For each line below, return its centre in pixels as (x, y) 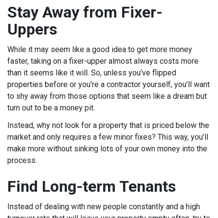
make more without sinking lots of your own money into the (107, 149)
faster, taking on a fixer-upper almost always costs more (103, 61)
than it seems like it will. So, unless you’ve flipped (92, 73)
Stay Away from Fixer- (85, 12)
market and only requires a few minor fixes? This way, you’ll (108, 137)
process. (22, 160)
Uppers (32, 29)
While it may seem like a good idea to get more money (100, 49)
